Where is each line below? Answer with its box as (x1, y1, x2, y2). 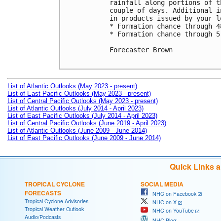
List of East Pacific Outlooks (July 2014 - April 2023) (7, 111, 157, 119)
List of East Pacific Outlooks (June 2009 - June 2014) (7, 134, 161, 142)
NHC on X (148, 198, 177, 206)
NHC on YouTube (148, 206, 194, 214)
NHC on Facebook (148, 189, 196, 197)
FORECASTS (25, 188, 61, 197)
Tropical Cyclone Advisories (25, 197, 88, 205)
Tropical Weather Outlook (25, 205, 84, 213)
